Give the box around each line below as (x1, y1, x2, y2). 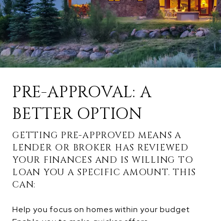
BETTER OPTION (12, 103, 143, 125)
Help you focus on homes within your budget (12, 204, 190, 215)
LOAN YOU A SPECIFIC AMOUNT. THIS (12, 166, 196, 179)
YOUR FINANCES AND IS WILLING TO (12, 153, 193, 166)
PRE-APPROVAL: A (12, 81, 152, 103)
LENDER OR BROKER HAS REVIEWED (12, 141, 188, 154)
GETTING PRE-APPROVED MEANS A (12, 129, 182, 142)
